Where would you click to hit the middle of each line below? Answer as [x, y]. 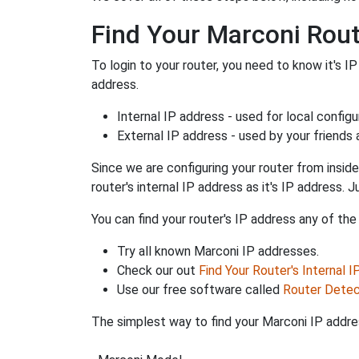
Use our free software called [200, 290]
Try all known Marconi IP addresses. [218, 252]
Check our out [158, 271]
